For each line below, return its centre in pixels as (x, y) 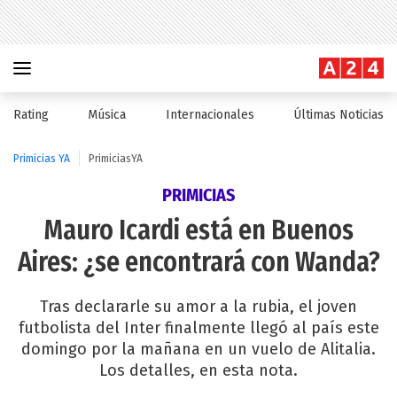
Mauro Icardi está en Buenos (198, 230)
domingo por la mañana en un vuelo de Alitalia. (198, 349)
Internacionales (210, 115)
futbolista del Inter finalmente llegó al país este (198, 328)
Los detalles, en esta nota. (198, 370)
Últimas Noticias (338, 115)
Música (107, 115)
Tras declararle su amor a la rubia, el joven (198, 307)
